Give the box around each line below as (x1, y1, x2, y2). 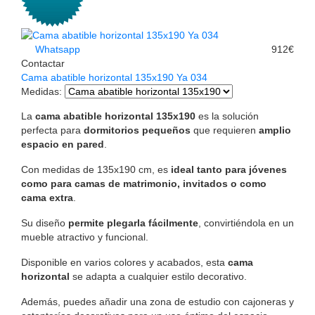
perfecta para (21, 124, 84, 136)
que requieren (191, 124, 259, 136)
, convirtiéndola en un (198, 217, 294, 229)
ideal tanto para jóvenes (171, 163, 287, 175)
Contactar (21, 57, 65, 69)
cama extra (21, 191, 73, 203)
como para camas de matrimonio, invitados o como (21, 177, 266, 189)
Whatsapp (32, 43, 80, 55)
